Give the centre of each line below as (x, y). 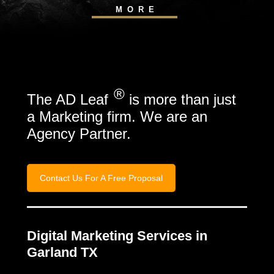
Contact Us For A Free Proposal (101, 178)
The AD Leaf (70, 99)
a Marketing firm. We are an (117, 117)
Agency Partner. (79, 134)
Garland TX (62, 252)
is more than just (180, 99)
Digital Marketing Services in (117, 235)
